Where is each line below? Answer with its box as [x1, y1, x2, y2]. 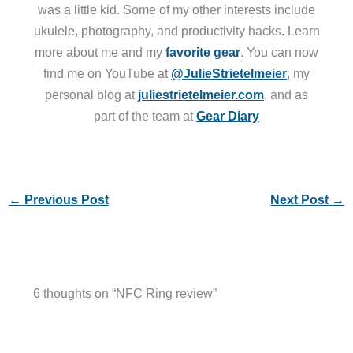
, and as [264, 87, 308, 102]
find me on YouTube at [43, 65, 171, 80]
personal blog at [45, 87, 138, 102]
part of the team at [94, 108, 196, 123]
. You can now [240, 44, 318, 59]
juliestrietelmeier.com [138, 87, 264, 102]
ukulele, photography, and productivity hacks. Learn [33, 23, 320, 38]
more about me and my [35, 44, 165, 59]
